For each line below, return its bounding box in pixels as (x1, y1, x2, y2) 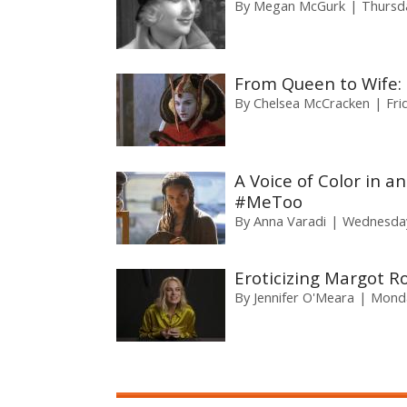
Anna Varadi (253, 211, 326, 230)
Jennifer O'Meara (253, 288, 354, 307)
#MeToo (234, 189, 303, 213)
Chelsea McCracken (253, 93, 370, 112)
